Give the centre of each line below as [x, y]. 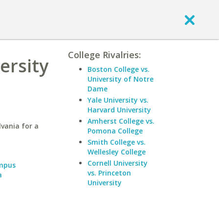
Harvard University [119, 110]
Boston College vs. [119, 69]
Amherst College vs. [121, 121]
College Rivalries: [104, 55]
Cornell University [118, 163]
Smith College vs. [117, 142]
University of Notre [120, 79]
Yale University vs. [118, 100]
